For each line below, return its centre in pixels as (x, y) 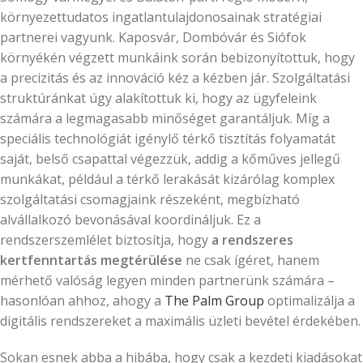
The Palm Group (214, 301)
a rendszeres (252, 240)
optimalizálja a (310, 301)
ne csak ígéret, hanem (251, 261)
